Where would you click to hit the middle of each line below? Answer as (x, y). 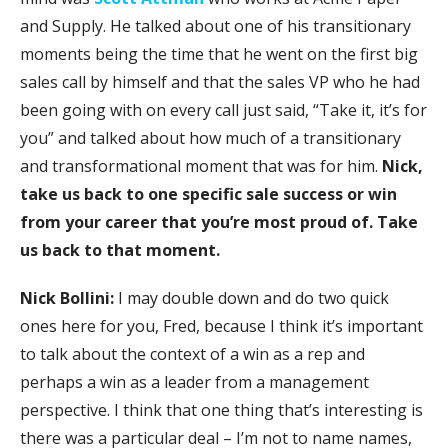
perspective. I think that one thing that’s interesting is (221, 409)
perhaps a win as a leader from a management (194, 381)
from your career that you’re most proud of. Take (219, 221)
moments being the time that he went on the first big (219, 53)
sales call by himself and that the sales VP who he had (220, 81)
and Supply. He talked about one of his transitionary (215, 25)
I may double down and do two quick (253, 297)
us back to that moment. (120, 249)
